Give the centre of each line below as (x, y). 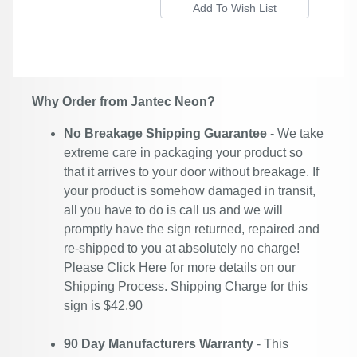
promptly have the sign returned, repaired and (192, 229)
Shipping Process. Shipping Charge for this (186, 286)
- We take (295, 133)
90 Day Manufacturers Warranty (159, 344)
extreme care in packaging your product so (183, 153)
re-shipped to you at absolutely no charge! (182, 248)
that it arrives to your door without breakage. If (191, 172)
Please (85, 267)
